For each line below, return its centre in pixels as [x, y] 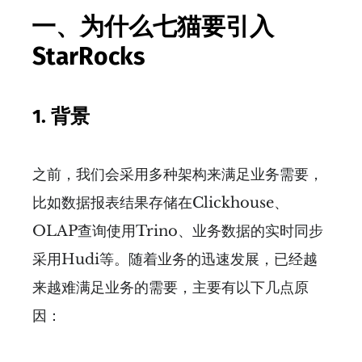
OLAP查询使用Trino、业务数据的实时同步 [178, 231]
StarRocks [88, 56]
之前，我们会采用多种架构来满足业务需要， [178, 174]
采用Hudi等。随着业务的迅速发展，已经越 [175, 259]
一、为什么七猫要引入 [153, 26]
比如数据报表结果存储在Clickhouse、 [160, 202]
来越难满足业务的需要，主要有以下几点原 [170, 287]
